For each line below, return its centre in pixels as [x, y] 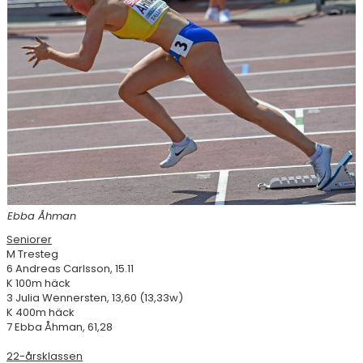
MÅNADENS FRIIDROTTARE [75, 107]
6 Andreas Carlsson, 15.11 [70, 269]
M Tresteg [32, 254]
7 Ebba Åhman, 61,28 [60, 327]
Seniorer [29, 240]
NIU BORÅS [37, 72]
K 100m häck [38, 284]
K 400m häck [41, 313]
